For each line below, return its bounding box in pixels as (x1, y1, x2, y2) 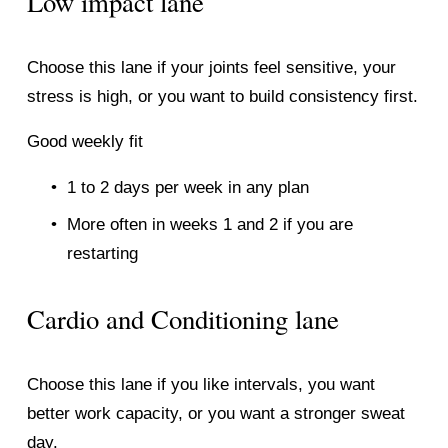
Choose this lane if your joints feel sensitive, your (26, 57, 396, 77)
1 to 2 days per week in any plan (66, 177, 309, 197)
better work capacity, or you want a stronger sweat (26, 404, 405, 424)
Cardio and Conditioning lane (26, 301, 339, 338)
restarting (66, 244, 138, 264)
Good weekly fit (26, 131, 143, 151)
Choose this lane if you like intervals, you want (26, 375, 375, 395)
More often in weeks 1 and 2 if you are (66, 215, 353, 235)
